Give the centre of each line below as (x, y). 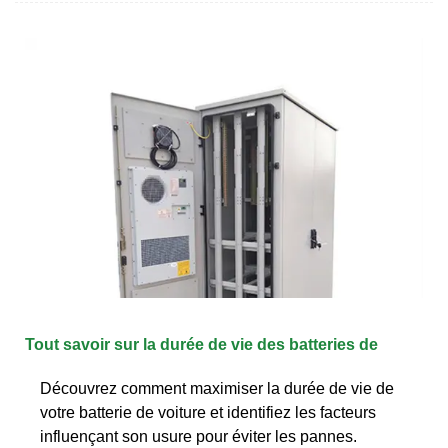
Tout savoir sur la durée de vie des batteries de (201, 344)
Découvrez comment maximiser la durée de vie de (217, 388)
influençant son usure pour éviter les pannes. (198, 436)
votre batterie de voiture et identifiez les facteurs (208, 412)
